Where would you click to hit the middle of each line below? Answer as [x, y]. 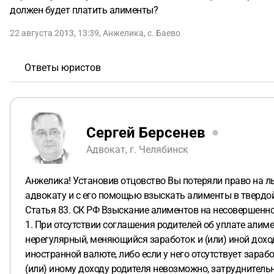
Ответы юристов [63, 68]
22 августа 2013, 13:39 [54, 33]
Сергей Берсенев [146, 132]
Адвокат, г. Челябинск [137, 149]
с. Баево [164, 33]
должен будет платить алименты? [84, 10]
